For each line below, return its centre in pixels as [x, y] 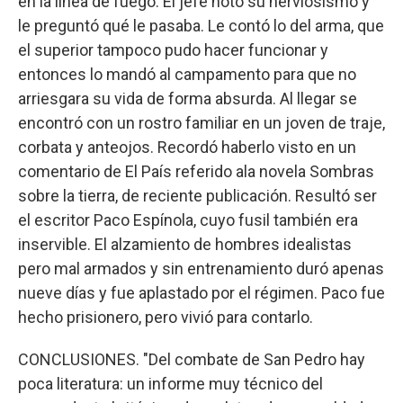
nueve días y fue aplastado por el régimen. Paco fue [201, 292]
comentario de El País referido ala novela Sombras [196, 171]
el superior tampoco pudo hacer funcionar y [173, 49]
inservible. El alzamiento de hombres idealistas [185, 244]
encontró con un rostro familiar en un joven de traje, [201, 122]
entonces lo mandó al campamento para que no [187, 74]
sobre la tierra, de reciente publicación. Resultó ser [197, 195]
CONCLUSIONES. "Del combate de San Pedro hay [192, 359]
